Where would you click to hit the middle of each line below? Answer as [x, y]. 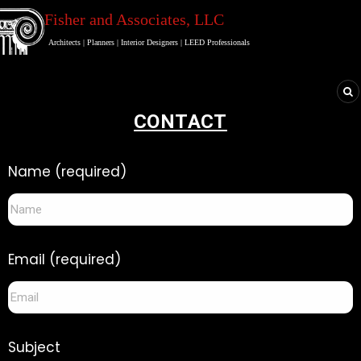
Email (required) [64, 259]
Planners [101, 42]
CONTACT [180, 122]
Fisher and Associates [115, 19]
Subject [34, 347]
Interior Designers [149, 42]
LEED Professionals [216, 42]
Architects [66, 42]
